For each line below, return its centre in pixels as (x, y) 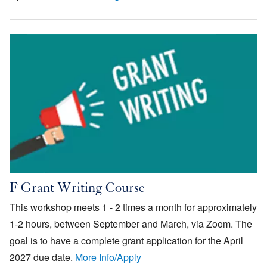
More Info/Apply (108, 257)
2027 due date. (42, 257)
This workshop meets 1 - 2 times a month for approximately (133, 207)
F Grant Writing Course (77, 190)
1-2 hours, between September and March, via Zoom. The (131, 224)
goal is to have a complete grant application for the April (126, 241)
